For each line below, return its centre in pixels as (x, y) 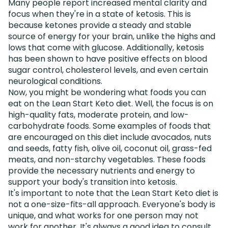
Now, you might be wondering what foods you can (107, 92)
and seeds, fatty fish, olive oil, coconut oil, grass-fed (110, 148)
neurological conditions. (55, 81)
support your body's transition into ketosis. (93, 182)
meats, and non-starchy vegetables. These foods (107, 159)
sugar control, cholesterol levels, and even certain (108, 70)
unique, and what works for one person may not (103, 215)
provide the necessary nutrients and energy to (102, 170)
